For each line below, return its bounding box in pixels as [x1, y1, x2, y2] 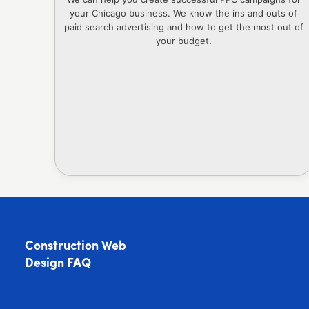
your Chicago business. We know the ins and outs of [70, 7, 298, 19]
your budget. [155, 34, 212, 46]
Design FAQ [24, 257, 91, 270]
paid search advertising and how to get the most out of [63, 21, 303, 32]
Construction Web [24, 239, 126, 253]
